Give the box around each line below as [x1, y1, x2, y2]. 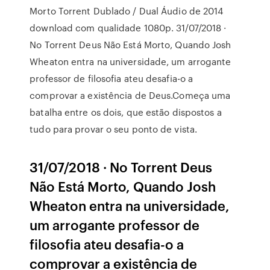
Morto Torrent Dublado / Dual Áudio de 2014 [30, 4, 224, 17]
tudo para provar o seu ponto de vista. [30, 122, 198, 136]
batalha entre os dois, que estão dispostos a [30, 105, 222, 119]
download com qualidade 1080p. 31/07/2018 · [30, 21, 227, 34]
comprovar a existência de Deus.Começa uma [30, 89, 231, 102]
